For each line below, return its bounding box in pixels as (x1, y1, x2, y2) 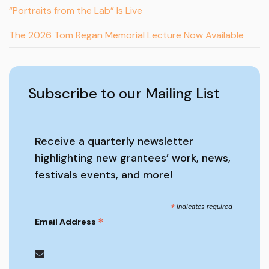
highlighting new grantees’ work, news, (34, 151, 231, 165)
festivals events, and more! (34, 168, 172, 182)
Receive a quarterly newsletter (34, 134, 193, 148)
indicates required (175, 202, 233, 211)
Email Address (34, 216, 98, 227)
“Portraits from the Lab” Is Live (9, 4, 142, 17)
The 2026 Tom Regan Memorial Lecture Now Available (9, 29, 244, 41)
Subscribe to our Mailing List (28, 84, 220, 103)
